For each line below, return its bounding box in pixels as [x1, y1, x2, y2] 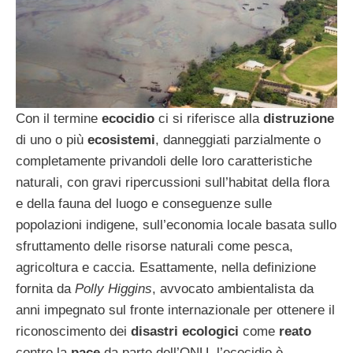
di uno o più [16, 132, 87, 147]
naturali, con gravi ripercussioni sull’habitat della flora [16, 174, 329, 190]
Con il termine [16, 110, 102, 126]
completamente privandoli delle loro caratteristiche [16, 153, 312, 169]
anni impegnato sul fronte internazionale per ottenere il [16, 302, 335, 318]
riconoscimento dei [16, 323, 131, 339]
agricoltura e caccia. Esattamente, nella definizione [16, 259, 316, 275]
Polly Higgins [75, 281, 152, 296]
